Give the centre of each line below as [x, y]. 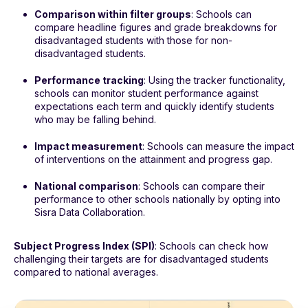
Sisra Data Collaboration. [90, 212]
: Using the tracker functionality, [214, 80]
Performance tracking [89, 80]
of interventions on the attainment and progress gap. [153, 159]
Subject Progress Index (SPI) [84, 246]
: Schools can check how [211, 246]
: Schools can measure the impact [218, 146]
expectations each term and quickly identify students [154, 107]
